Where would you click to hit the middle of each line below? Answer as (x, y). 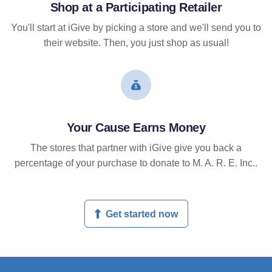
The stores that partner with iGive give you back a (136, 148)
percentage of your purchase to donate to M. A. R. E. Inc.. (136, 163)
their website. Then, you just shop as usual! (136, 43)
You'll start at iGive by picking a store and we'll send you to (136, 28)
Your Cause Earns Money (136, 128)
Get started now (141, 214)
